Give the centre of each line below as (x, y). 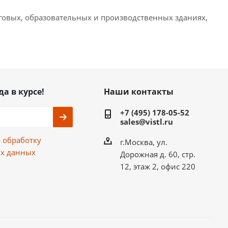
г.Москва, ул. (144, 142)
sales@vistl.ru (146, 122)
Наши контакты (138, 92)
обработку (22, 140)
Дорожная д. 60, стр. (158, 154)
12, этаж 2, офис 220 (158, 166)
